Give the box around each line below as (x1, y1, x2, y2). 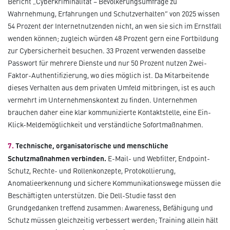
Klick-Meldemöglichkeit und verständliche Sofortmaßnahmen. (8, 120, 203, 130)
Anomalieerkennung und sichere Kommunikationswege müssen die (8, 178, 221, 188)
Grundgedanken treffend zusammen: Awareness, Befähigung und (8, 203, 213, 213)
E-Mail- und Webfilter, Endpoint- (108, 154, 210, 164)
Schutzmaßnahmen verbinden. (8, 153, 108, 164)
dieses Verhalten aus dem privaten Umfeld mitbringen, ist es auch (8, 83, 215, 93)
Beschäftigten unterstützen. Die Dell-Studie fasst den (8, 190, 176, 201)
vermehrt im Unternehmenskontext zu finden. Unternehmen (8, 95, 197, 105)
